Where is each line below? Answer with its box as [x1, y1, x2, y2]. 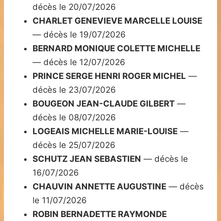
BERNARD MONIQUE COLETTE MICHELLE [33, 43, 200, 54]
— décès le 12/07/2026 [33, 57, 125, 68]
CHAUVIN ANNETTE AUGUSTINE [33, 182, 166, 192]
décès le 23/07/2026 [33, 85, 116, 95]
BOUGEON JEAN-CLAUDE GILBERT [33, 99, 175, 109]
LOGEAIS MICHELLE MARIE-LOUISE [33, 126, 178, 137]
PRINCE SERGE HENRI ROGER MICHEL [33, 71, 186, 81]
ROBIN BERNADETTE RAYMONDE [33, 209, 167, 220]
